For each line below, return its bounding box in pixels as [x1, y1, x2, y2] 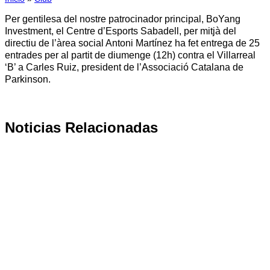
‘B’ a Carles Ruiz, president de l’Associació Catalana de [5, 61, 243, 72]
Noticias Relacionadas [5, 119, 158, 136]
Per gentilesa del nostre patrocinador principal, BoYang [5, 13, 240, 24]
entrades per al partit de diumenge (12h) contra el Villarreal [5, 49, 256, 60]
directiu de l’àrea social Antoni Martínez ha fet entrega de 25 [5, 37, 260, 48]
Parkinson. [5, 74, 53, 84]
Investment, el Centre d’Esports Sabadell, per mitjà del [5, 25, 236, 36]
